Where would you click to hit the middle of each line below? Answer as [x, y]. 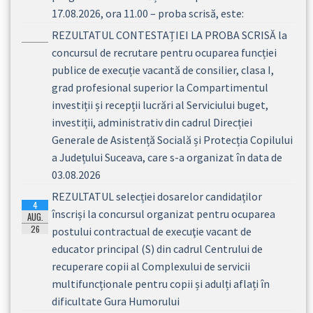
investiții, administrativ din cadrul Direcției [152, 122]
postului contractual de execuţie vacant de [152, 231]
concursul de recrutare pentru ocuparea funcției [164, 52]
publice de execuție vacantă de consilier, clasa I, [163, 70]
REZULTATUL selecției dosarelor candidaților [157, 196]
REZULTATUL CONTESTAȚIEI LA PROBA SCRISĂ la [169, 35]
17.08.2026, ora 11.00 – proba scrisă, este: [148, 13]
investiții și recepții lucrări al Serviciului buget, [160, 104]
